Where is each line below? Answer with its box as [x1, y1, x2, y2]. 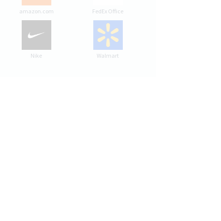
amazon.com [19, 7, 54, 15]
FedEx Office [92, 7, 123, 15]
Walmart [97, 51, 119, 59]
